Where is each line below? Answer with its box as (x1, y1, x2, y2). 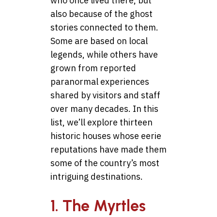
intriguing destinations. (50, 171, 143, 183)
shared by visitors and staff (50, 90, 160, 101)
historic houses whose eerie (50, 130, 161, 142)
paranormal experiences (50, 76, 149, 88)
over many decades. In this (50, 103, 158, 115)
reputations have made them (50, 144, 167, 155)
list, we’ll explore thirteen (50, 117, 153, 128)
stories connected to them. (50, 22, 158, 33)
